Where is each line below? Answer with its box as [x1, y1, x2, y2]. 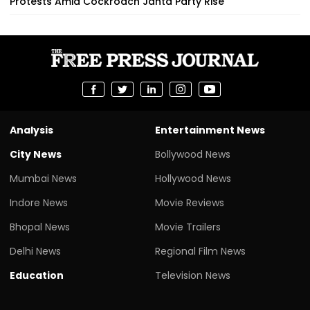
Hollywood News [155, 171, 231, 185]
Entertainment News [155, 122, 265, 137]
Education [10, 268, 64, 282]
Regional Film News [155, 244, 246, 258]
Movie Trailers [155, 219, 221, 234]
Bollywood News [155, 147, 230, 161]
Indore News [10, 195, 68, 210]
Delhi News [10, 244, 61, 258]
